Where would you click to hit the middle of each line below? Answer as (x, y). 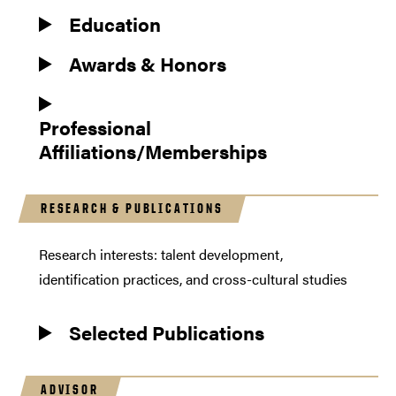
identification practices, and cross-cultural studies (193, 279)
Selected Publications (166, 332)
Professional (95, 127)
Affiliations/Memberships (153, 151)
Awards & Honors (147, 64)
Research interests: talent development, (161, 255)
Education (114, 24)
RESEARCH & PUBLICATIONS (132, 209)
